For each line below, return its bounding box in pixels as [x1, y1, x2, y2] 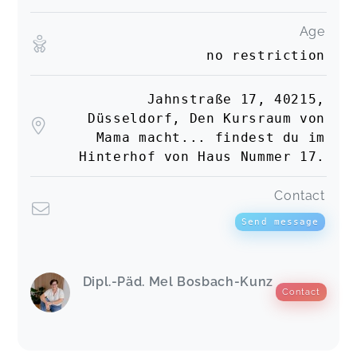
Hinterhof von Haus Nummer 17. [79, 149, 325, 165]
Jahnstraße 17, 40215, [147, 92, 325, 108]
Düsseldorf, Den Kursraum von [88, 111, 325, 127]
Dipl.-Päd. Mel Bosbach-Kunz [82, 273, 273, 289]
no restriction [206, 47, 325, 63]
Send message [241, 216, 319, 226]
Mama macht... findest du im [96, 130, 325, 146]
